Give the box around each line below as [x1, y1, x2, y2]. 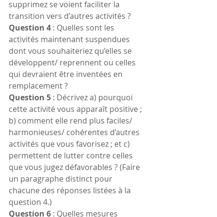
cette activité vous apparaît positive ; [9, 104, 144, 115]
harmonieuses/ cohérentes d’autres [9, 127, 141, 138]
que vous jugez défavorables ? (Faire [9, 162, 142, 173]
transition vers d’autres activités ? [9, 11, 131, 22]
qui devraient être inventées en [9, 69, 124, 80]
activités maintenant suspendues [9, 34, 132, 45]
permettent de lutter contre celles [9, 150, 135, 161]
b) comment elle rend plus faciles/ [9, 115, 134, 126]
